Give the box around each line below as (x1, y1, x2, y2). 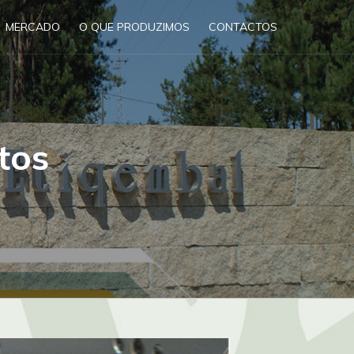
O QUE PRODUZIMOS (79, 20, 190, 34)
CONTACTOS (209, 20, 277, 34)
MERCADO (6, 20, 60, 34)
